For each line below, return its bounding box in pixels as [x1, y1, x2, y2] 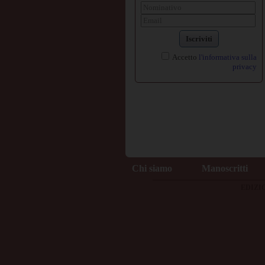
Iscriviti [185, 34, 212, 43]
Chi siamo [131, 163, 172, 173]
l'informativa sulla [199, 53, 257, 62]
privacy [232, 62, 257, 71]
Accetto [171, 53, 199, 62]
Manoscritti [201, 163, 248, 173]
